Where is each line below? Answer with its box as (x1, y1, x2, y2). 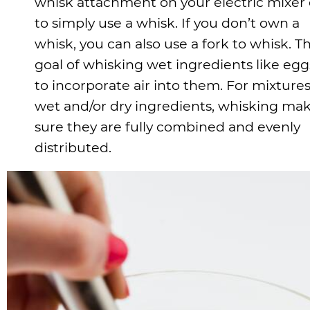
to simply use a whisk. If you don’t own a (35, 14, 300, 31)
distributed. (35, 138, 111, 156)
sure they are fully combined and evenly (35, 118, 300, 135)
